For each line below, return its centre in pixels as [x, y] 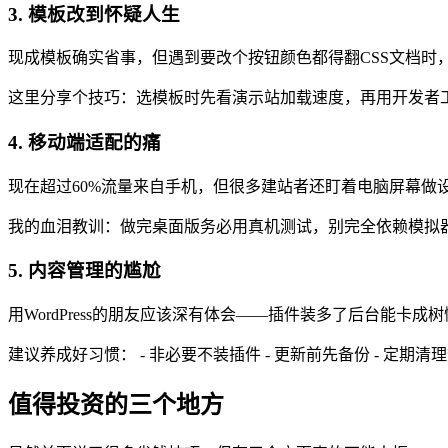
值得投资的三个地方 [116, 405]
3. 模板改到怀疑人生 [94, 14]
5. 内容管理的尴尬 [84, 271]
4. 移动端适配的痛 [84, 142]
